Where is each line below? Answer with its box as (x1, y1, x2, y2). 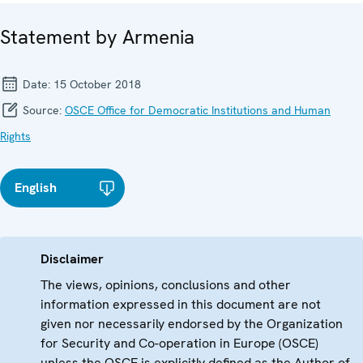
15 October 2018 (53, 77, 141, 92)
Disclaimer (41, 250, 104, 268)
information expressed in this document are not (41, 296, 321, 314)
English (15, 179, 57, 197)
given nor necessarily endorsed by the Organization (41, 315, 343, 333)
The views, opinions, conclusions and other (41, 276, 291, 294)
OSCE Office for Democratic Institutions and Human (65, 103, 331, 118)
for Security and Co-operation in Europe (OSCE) (41, 335, 318, 352)
